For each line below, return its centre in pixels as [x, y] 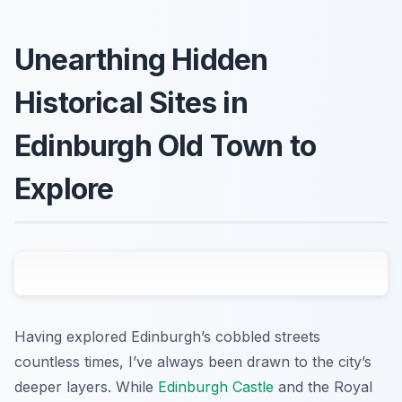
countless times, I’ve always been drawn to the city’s [193, 361]
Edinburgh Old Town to [166, 145]
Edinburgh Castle [216, 386]
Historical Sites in [131, 102]
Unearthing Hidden [141, 59]
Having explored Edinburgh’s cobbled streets [167, 336]
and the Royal [323, 386]
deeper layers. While [86, 386]
